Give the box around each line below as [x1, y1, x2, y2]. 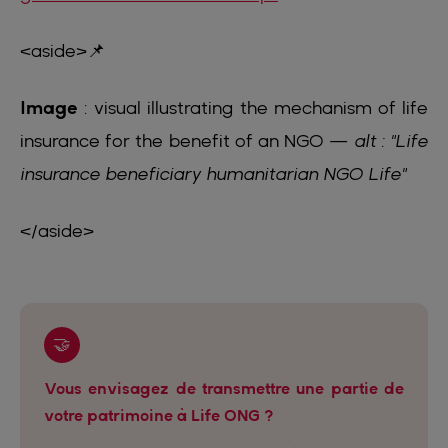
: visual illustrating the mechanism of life [78, 96, 428, 118]
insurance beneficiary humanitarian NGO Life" [20, 162, 406, 184]
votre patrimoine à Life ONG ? [44, 405, 274, 425]
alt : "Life [353, 129, 429, 151]
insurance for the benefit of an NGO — [20, 129, 354, 151]
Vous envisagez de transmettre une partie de [44, 378, 404, 398]
